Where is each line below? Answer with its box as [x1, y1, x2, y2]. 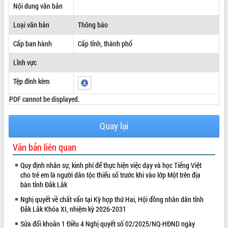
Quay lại [99, 120, 128, 132]
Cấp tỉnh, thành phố [77, 38, 132, 48]
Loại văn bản [13, 19, 49, 30]
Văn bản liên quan [13, 140, 76, 153]
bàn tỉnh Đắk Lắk [20, 179, 67, 189]
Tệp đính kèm [13, 76, 49, 86]
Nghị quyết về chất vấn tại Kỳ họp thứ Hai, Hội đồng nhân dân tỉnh [20, 194, 204, 204]
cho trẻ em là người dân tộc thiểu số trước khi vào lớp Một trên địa [20, 169, 201, 180]
